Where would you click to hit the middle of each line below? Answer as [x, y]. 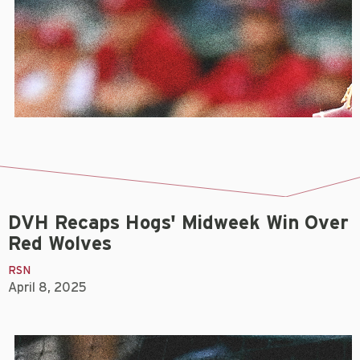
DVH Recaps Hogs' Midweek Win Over [178, 223]
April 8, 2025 [47, 287]
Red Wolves [60, 244]
